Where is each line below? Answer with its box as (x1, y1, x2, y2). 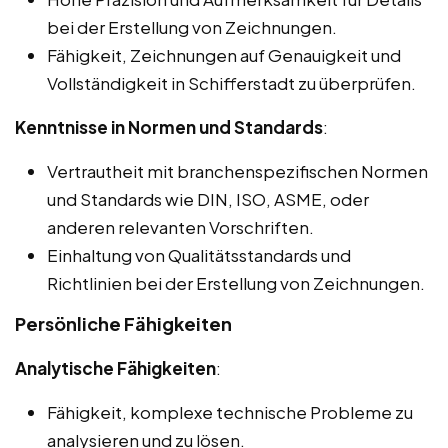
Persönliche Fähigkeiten (15, 312, 232, 336)
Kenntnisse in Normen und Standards (15, 116, 323, 139)
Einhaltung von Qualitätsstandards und (47, 244, 351, 267)
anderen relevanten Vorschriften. (47, 216, 314, 239)
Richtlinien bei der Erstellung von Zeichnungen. (47, 272, 425, 295)
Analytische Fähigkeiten (15, 357, 216, 380)
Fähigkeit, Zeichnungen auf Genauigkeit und (47, 44, 401, 67)
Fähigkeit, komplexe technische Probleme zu (47, 401, 413, 424)
